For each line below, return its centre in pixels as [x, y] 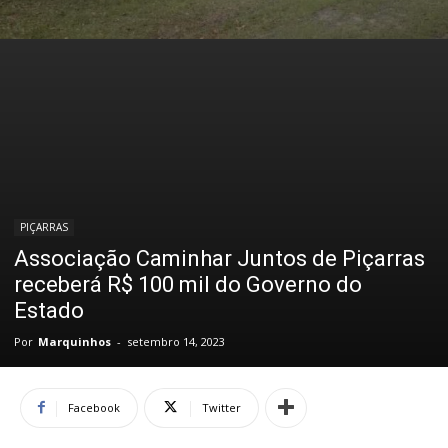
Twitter [221, 407]
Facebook [94, 407]
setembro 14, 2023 [176, 341]
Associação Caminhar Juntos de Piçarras [219, 258]
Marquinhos [74, 341]
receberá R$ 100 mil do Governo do [188, 284]
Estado [49, 310]
